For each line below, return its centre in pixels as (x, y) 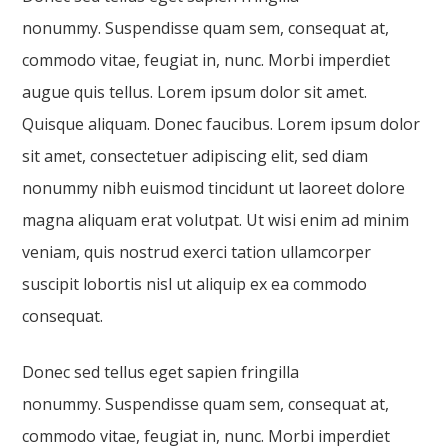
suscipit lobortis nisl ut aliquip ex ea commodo (195, 284)
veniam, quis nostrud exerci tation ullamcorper (197, 252)
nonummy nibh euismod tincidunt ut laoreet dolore (214, 188)
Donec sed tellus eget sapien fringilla (161, 372)
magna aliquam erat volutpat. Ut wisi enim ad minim (216, 220)
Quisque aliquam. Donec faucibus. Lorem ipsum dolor (221, 124)
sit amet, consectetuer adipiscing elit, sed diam (195, 156)
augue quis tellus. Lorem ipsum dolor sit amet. (195, 92)
